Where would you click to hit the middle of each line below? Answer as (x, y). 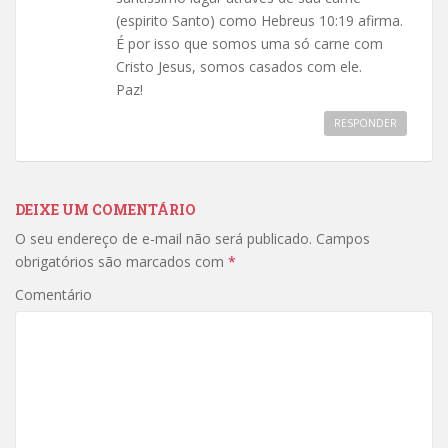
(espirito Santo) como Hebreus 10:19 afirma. (259, 21)
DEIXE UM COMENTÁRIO (105, 210)
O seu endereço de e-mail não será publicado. (163, 239)
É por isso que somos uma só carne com (249, 44)
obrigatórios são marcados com (121, 262)
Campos (341, 239)
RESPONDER (365, 123)
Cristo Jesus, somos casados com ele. (239, 67)
